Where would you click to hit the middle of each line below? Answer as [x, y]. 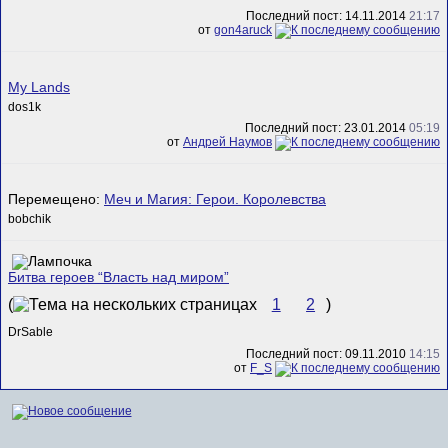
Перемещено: [56, 199]
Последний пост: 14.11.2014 [327, 16]
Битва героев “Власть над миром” [118, 277]
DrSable [30, 332]
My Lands [39, 87]
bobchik [29, 218]
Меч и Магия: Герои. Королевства [215, 199]
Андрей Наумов [227, 142]
